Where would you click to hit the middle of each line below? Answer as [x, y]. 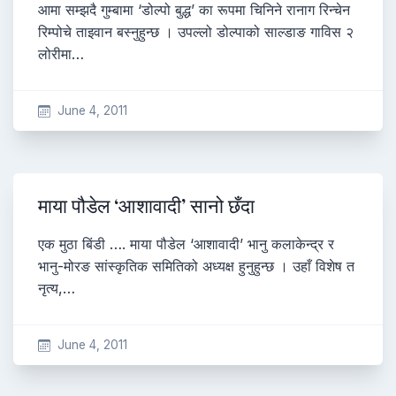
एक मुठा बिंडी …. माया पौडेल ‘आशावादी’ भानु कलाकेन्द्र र [186, 244]
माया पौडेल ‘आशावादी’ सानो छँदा [146, 206]
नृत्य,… [57, 288]
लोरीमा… [61, 54]
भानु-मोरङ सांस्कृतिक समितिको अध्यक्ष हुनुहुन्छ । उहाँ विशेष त [196, 266]
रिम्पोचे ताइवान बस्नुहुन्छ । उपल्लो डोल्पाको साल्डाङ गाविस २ [196, 32]
